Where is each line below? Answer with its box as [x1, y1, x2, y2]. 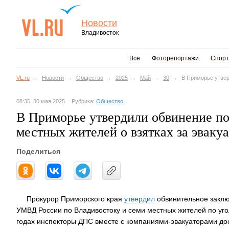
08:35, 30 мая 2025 [16, 98, 65, 104]
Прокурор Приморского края [27, 195, 124, 203]
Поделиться [16, 147, 60, 155]
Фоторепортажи [151, 55, 199, 62]
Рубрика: [72, 98, 96, 104]
